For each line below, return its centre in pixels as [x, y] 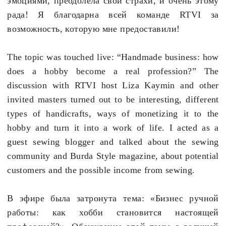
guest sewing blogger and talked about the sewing [113, 142]
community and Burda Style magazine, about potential [113, 156]
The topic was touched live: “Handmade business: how [113, 57]
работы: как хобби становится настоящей [113, 213]
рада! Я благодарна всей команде [94, 15]
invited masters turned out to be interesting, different [113, 100]
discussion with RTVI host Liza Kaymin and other [113, 86]
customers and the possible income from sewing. [101, 170]
